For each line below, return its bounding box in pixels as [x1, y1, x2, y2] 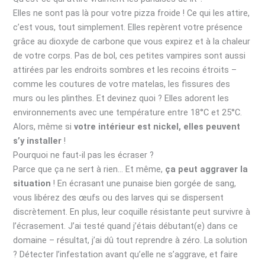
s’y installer [13, 135, 62, 146]
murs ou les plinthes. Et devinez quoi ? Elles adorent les [13, 92, 230, 104]
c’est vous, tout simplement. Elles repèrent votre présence [13, 21, 243, 33]
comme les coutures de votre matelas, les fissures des [13, 78, 231, 89]
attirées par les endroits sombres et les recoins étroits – [13, 64, 237, 75]
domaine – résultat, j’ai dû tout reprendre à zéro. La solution [13, 234, 248, 245]
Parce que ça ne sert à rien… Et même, [13, 163, 166, 174]
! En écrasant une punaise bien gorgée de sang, [51, 177, 237, 189]
